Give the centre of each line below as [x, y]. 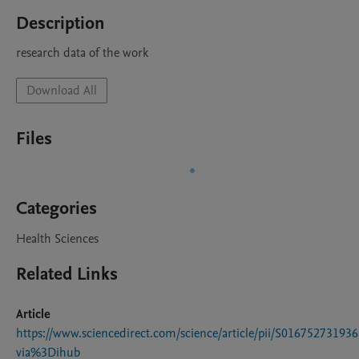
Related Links [67, 274]
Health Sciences [57, 239]
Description [61, 23]
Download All [62, 91]
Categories [56, 208]
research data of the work [82, 53]
